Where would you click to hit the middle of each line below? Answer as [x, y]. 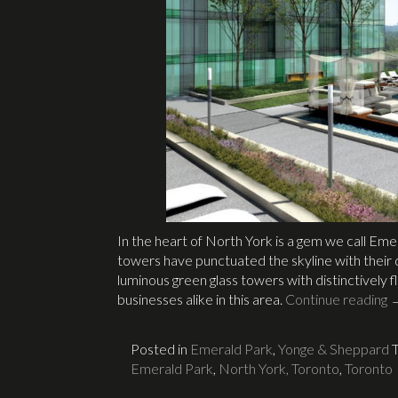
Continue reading [338, 299]
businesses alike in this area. [201, 299]
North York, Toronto [279, 369]
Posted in [160, 349]
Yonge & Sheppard [334, 349]
